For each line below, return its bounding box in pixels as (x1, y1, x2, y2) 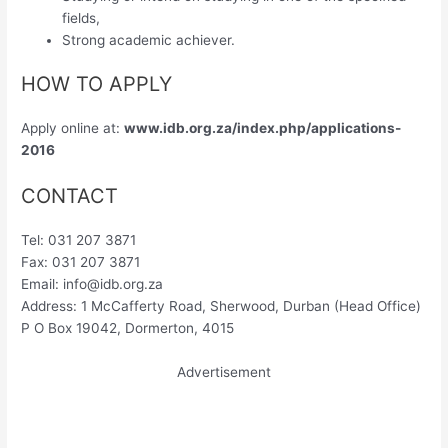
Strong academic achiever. (62, 31, 236, 48)
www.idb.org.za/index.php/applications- (124, 120, 402, 137)
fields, (62, 9, 101, 26)
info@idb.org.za (63, 275, 164, 292)
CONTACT (21, 183, 119, 208)
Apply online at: (21, 120, 125, 137)
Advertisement (177, 363, 271, 380)
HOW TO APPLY (21, 72, 173, 97)
